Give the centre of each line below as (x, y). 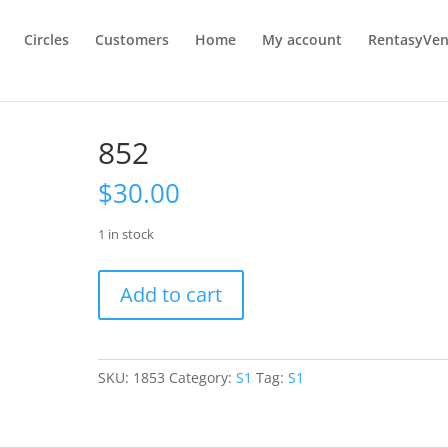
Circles (47, 39)
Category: (203, 377)
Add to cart (171, 294)
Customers (132, 39)
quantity (125, 303)
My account (302, 39)
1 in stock (126, 234)
